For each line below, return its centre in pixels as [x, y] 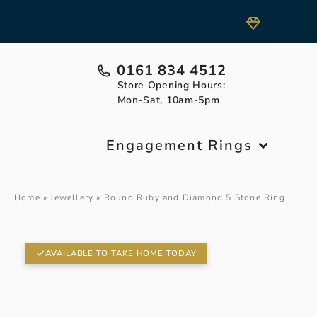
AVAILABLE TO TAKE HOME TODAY [121, 253]
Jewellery [72, 197]
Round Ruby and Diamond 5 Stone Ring [194, 197]
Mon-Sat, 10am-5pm [168, 100]
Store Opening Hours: [171, 85]
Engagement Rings [180, 145]
